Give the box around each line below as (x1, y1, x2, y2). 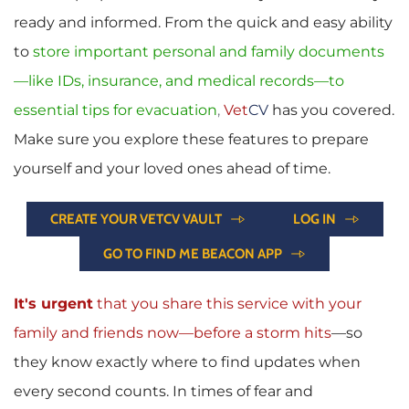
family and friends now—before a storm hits (14, 324, 331, 342)
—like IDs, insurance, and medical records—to (14, 72, 344, 90)
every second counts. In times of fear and (14, 383, 313, 401)
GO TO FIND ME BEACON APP (103, 246, 282, 263)
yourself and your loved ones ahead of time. (14, 160, 330, 178)
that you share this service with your (93, 295, 362, 313)
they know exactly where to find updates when (14, 353, 361, 372)
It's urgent (14, 295, 93, 313)
